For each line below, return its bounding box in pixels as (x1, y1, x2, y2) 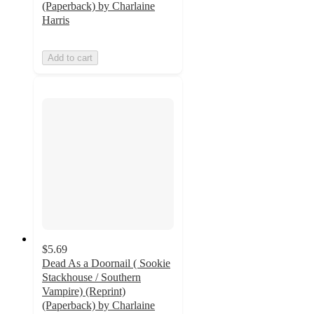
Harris (42, 13, 69, 26)
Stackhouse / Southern (42, 271, 141, 284)
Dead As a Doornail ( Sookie (42, 257, 170, 270)
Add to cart (48, 52, 93, 63)
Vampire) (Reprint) (42, 285, 125, 298)
